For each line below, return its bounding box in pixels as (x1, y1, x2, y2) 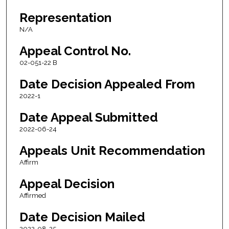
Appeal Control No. (19, 43, 131, 59)
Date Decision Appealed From (19, 77, 195, 92)
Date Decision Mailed (19, 210, 145, 225)
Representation (19, 10, 111, 26)
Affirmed (19, 192, 46, 200)
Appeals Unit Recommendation (19, 143, 205, 158)
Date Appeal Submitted (19, 110, 158, 125)
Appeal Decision (19, 176, 114, 192)
